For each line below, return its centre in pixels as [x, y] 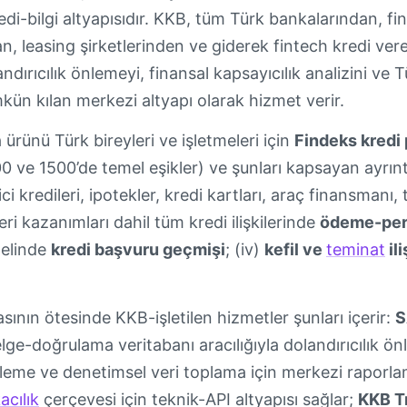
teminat [356, 250]
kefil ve [295, 250]
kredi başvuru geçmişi [138, 250]
